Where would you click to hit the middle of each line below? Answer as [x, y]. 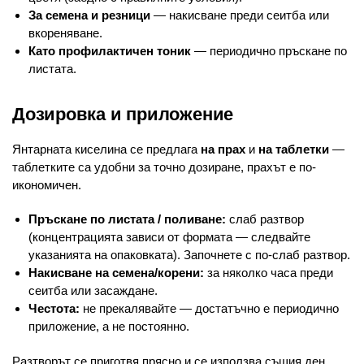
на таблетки [294, 149]
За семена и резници [89, 15]
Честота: [54, 308]
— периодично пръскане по [269, 51]
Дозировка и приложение [123, 115]
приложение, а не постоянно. [109, 326]
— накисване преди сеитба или [240, 15]
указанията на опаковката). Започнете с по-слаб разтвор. [189, 254]
